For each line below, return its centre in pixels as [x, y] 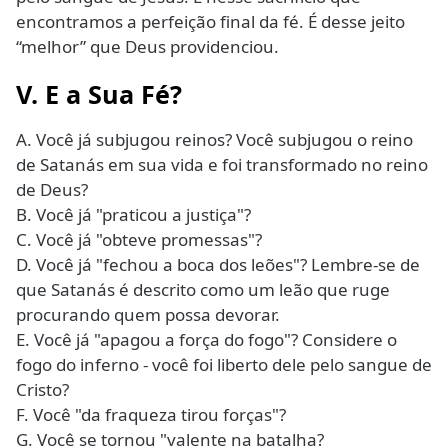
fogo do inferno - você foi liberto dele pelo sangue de [224, 365]
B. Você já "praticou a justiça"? [133, 215]
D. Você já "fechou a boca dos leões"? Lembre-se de [218, 265]
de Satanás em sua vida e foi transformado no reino [222, 165]
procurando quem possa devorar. [148, 315]
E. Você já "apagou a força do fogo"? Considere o [206, 340]
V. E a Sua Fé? [99, 94]
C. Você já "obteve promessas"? [139, 240]
